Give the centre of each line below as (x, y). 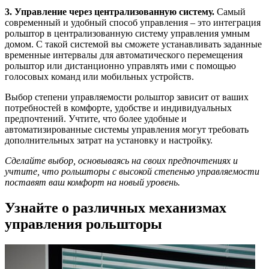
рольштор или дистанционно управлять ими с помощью (120, 66)
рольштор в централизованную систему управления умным (127, 34)
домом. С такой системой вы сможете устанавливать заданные (133, 44)
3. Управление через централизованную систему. (110, 12)
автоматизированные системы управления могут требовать (127, 130)
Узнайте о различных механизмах (116, 207)
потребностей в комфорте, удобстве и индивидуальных (118, 108)
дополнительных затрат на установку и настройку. (109, 141)
